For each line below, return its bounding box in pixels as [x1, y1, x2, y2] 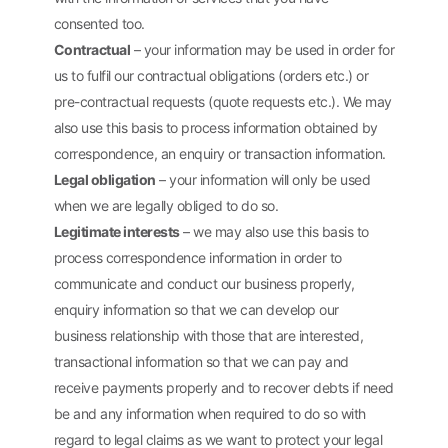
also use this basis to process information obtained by [53, 118, 378, 136]
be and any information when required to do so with [53, 404, 366, 422]
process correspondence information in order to [53, 248, 342, 266]
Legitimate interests [53, 222, 180, 240]
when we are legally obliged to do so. [53, 196, 279, 214]
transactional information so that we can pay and [53, 352, 349, 370]
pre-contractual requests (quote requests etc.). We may [53, 92, 392, 110]
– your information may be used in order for [130, 40, 395, 58]
